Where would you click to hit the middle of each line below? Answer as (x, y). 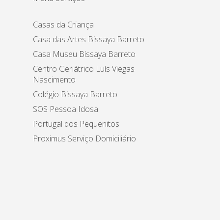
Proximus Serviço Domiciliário (85, 139)
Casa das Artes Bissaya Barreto (89, 40)
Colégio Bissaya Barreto (75, 95)
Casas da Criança (64, 25)
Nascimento (55, 80)
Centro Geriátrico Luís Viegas (84, 69)
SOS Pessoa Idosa (66, 109)
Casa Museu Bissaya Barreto (84, 54)
